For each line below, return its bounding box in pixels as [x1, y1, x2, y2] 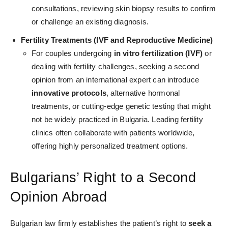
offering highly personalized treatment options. [32, 141, 188, 151]
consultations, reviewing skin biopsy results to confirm [32, 4, 216, 13]
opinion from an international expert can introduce [32, 75, 199, 84]
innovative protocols [32, 89, 106, 98]
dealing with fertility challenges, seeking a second [32, 62, 199, 71]
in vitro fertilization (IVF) [113, 49, 203, 58]
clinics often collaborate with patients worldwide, [32, 128, 195, 137]
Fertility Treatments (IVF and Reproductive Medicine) [21, 36, 213, 45]
